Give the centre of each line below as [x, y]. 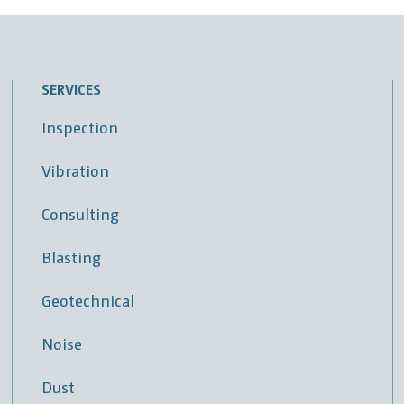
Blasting [72, 257]
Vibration [76, 170]
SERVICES [72, 89]
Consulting [81, 214]
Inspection [80, 127]
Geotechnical [88, 300]
